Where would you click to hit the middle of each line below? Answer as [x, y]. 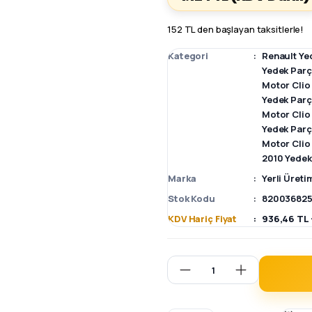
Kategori [188, 56]
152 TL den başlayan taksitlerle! [236, 29]
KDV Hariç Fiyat [203, 219]
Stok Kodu [192, 198]
